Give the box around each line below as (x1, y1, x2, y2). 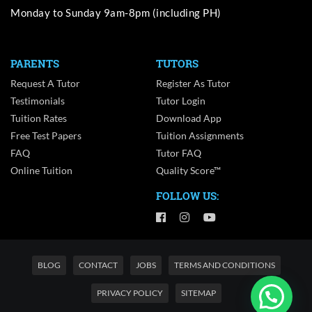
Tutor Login (156, 95, 205, 107)
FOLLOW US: (156, 189, 219, 203)
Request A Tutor (10, 77, 80, 89)
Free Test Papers (10, 130, 81, 141)
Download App (156, 112, 221, 124)
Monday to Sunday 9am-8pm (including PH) (10, 6, 221, 19)
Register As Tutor (156, 77, 231, 89)
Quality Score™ (156, 164, 221, 176)
